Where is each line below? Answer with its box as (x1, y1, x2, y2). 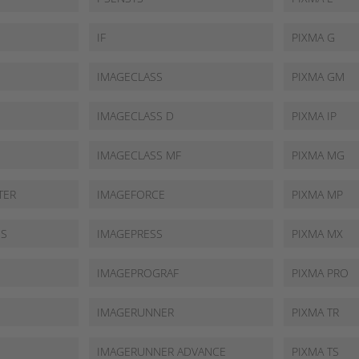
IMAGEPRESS (96, 226, 163, 241)
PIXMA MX (292, 226, 344, 241)
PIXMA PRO (292, 265, 349, 280)
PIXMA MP (292, 187, 344, 202)
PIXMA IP (292, 108, 337, 123)
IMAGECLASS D (96, 108, 174, 123)
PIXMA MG (292, 147, 345, 163)
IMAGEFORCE (96, 187, 165, 202)
